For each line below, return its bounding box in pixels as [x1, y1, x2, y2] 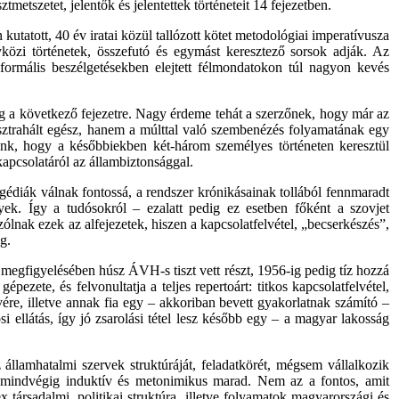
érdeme [170, 106, 212, 121]
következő [19, 106, 77, 121]
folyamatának [289, 122, 365, 137]
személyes [216, 138, 273, 153]
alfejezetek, [80, 216, 151, 232]
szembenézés [210, 122, 284, 137]
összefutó [97, 44, 151, 59]
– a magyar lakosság [267, 311, 390, 326]
